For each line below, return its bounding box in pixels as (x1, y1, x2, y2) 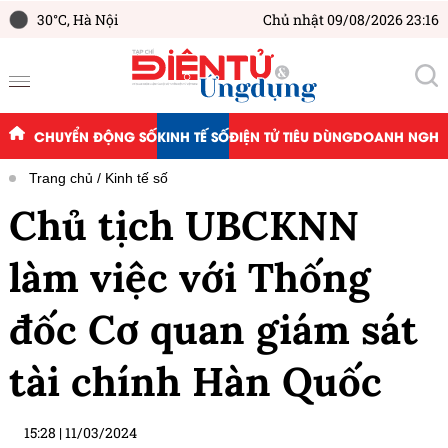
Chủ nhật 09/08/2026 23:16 (263, 10, 439, 29)
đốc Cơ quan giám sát (9, 304, 418, 356)
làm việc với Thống (9, 252, 370, 304)
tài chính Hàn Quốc (9, 356, 382, 408)
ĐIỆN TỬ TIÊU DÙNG (228, 126, 353, 146)
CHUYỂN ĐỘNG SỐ (33, 126, 157, 146)
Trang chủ (29, 170, 93, 187)
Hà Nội (73, 10, 118, 29)
